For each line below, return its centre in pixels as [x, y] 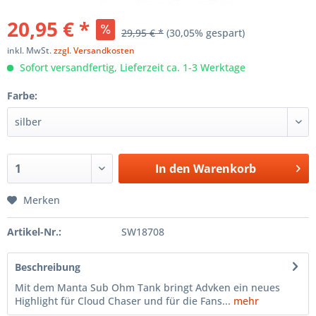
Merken [42, 200]
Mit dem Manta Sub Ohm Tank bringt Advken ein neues [147, 287]
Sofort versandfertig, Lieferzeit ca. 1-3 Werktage [131, 67]
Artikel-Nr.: [34, 231]
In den [172, 168]
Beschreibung [48, 267]
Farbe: [22, 95]
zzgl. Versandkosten [94, 50]
